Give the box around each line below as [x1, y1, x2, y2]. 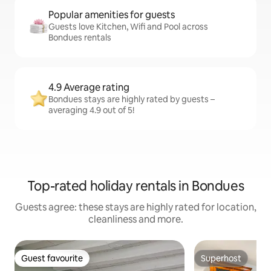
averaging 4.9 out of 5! [48, 105, 134, 116]
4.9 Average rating [48, 81, 129, 94]
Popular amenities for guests [48, 8, 175, 22]
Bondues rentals [48, 32, 111, 44]
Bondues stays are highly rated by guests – [48, 94, 215, 105]
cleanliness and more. [88, 213, 183, 226]
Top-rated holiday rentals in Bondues [27, 177, 244, 195]
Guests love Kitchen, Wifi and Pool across [48, 21, 208, 33]
